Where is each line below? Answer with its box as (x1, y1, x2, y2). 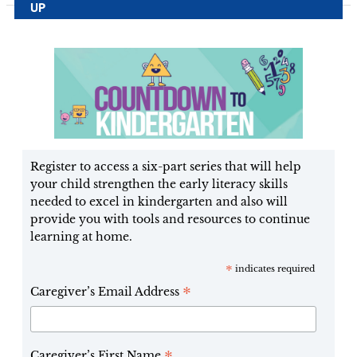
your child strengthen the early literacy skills (29, 177, 288, 192)
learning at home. (29, 229, 132, 245)
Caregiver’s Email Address (29, 284, 182, 300)
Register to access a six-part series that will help (29, 159, 301, 175)
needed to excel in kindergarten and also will (29, 194, 288, 210)
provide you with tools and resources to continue (29, 212, 310, 227)
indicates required (233, 263, 316, 275)
